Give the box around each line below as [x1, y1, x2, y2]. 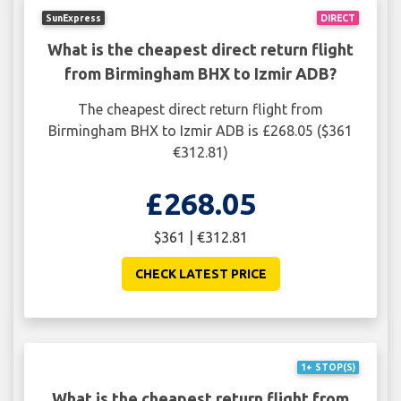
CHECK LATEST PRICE [134, 266, 267, 281]
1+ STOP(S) [300, 362, 355, 373]
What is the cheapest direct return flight [47, 39, 354, 58]
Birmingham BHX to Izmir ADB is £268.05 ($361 [48, 122, 353, 139]
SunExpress [46, 12, 102, 23]
